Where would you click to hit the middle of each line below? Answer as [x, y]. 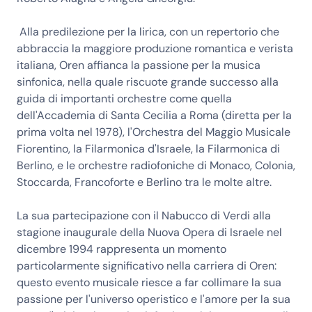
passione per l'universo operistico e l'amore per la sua [154, 299]
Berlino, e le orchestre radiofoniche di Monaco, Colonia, [156, 165]
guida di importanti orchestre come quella [124, 99]
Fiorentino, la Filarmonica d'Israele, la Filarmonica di [148, 149]
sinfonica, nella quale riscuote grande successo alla [148, 82]
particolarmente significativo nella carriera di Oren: [147, 266]
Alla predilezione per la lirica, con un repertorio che [148, 32]
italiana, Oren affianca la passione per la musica [139, 65]
